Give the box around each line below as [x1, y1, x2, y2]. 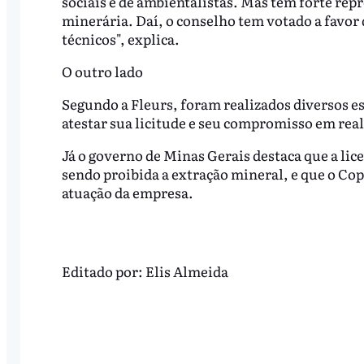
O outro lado [61, 61, 143, 82]
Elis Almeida [145, 260, 228, 281]
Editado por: [61, 260, 145, 281]
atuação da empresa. [61, 181, 196, 202]
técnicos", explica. [61, 28, 182, 50]
